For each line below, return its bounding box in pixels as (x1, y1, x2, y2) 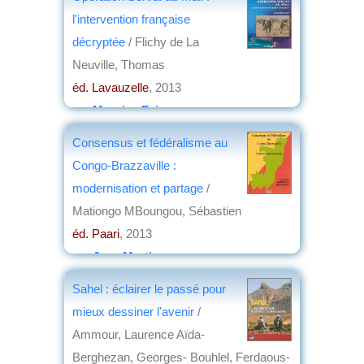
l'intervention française (72, 11, 190, 26)
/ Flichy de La (125, 34, 199, 49)
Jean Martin (93, 249, 159, 263)
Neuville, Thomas (72, 57, 165, 71)
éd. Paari (72, 226, 119, 240)
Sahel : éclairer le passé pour (72, 281, 226, 296)
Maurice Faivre (93, 102, 176, 117)
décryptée (72, 34, 125, 49)
